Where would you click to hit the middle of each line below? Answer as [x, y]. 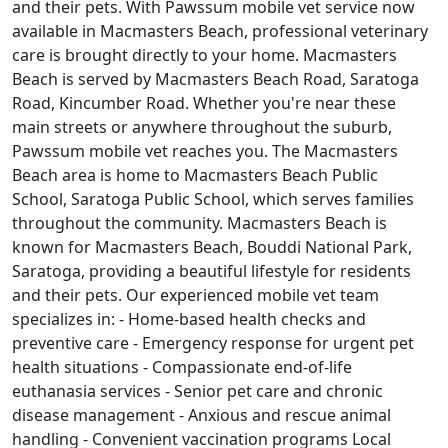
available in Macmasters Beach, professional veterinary [220, 31]
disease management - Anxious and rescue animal [201, 415]
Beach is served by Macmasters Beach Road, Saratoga [215, 79]
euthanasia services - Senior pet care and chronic [197, 391]
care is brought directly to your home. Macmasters [204, 55]
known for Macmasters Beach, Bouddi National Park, [212, 247]
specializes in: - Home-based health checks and [189, 319]
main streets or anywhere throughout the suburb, [202, 127]
